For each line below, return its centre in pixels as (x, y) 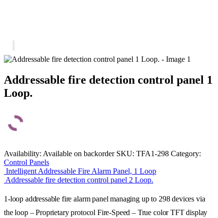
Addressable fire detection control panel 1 (108, 80)
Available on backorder (79, 153)
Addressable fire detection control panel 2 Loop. (79, 180)
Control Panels (27, 162)
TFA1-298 (153, 153)
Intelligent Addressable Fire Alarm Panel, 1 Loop (81, 171)
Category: (186, 153)
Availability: (23, 153)
